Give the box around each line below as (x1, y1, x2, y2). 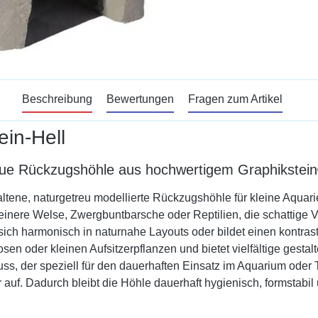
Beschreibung (21, 92, 92, 105)
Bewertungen (106, 92, 174, 105)
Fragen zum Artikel (187, 92, 283, 105)
